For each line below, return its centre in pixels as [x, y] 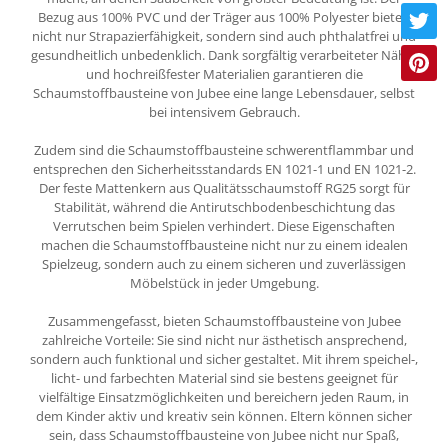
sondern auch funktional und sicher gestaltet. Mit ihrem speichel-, [224, 358]
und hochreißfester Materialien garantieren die [224, 73]
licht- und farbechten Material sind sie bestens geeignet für [224, 377]
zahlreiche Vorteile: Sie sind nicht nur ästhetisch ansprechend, [224, 339]
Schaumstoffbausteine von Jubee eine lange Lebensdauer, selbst [224, 92]
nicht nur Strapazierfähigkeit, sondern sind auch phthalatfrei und [224, 35]
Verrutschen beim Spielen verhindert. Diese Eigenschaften [224, 225]
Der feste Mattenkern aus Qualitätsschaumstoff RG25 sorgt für [224, 187]
